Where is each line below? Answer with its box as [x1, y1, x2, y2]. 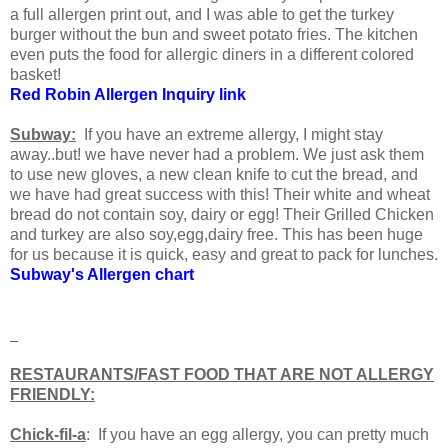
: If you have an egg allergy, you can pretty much [86, 425, 429, 443]
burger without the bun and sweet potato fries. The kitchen [10, 25, 418, 43]
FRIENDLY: [10, 385, 95, 403]
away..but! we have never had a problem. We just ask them [10, 145, 424, 163]
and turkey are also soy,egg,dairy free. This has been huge [10, 225, 423, 243]
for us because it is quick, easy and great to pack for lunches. [10, 245, 438, 263]
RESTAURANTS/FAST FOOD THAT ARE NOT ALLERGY [10, 365, 434, 383]
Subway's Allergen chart [10, 265, 194, 283]
